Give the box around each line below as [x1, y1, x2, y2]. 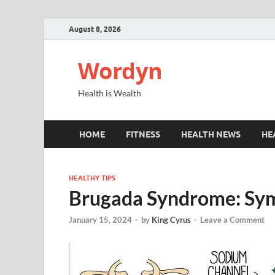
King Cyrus [152, 215, 191, 225]
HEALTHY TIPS [69, 174, 115, 182]
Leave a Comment [200, 215, 265, 225]
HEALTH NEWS [181, 129, 241, 139]
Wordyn [78, 56, 163, 86]
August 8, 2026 [69, 24, 121, 34]
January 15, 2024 [69, 215, 132, 225]
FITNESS [126, 129, 160, 139]
